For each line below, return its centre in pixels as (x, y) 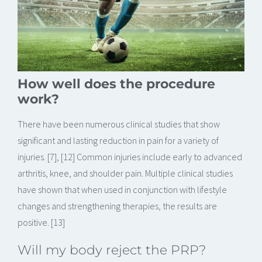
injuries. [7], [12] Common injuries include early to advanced (130, 156)
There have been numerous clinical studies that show (119, 124)
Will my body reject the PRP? (112, 249)
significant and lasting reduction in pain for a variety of (118, 140)
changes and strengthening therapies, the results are (117, 206)
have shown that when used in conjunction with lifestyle (122, 189)
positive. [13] (41, 222)
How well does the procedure (116, 83)
